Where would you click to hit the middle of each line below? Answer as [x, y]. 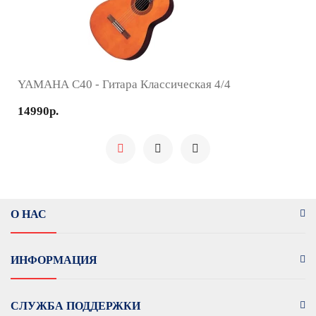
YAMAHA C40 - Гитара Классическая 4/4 [124, 84]
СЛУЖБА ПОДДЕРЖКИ [75, 305]
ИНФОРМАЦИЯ [54, 260]
